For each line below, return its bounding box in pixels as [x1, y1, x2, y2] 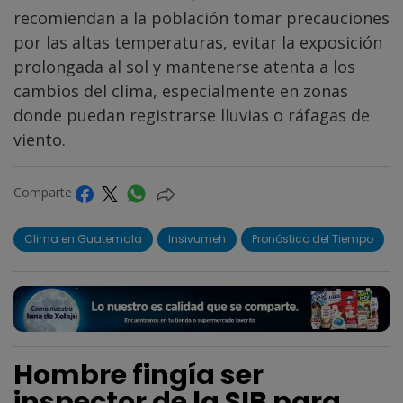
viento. [13, 129, 66, 151]
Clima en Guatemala [24, 230, 142, 246]
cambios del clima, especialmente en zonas [13, 80, 348, 103]
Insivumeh [168, 230, 226, 246]
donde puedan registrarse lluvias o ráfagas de [13, 104, 370, 127]
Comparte [13, 184, 76, 201]
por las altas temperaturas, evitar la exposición [13, 31, 382, 54]
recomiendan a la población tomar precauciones [13, 7, 390, 30]
